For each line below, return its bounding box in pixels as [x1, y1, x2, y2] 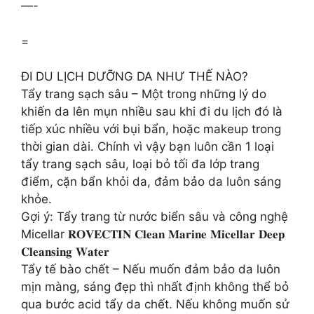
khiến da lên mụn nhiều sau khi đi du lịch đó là [21, 104, 282, 118]
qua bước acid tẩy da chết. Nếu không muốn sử [21, 297, 289, 311]
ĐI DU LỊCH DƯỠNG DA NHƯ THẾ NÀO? [21, 69, 248, 83]
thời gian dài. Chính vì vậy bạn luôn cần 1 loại [21, 139, 274, 153]
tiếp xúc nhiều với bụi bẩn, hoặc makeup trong [21, 122, 281, 136]
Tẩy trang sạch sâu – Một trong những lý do [21, 87, 266, 101]
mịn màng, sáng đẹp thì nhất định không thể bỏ [21, 280, 289, 294]
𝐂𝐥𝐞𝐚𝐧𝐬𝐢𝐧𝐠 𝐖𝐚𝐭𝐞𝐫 [21, 245, 109, 259]
